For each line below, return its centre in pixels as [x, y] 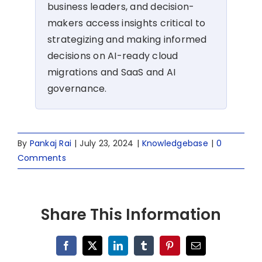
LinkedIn [135, 249]
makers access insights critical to [127, 23]
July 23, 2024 [107, 143]
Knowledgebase [175, 143]
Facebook [84, 249]
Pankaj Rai [51, 143]
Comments [42, 158]
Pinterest [185, 249]
